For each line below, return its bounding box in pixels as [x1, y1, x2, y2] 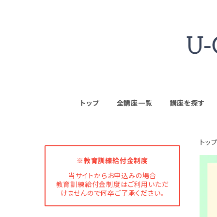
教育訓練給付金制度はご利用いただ [56, 180, 169, 189]
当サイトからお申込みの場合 [68, 171, 157, 180]
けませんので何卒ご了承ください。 [60, 189, 165, 198]
